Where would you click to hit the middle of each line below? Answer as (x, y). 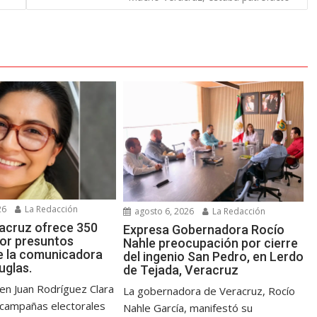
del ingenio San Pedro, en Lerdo (214, 256)
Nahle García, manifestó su (188, 307)
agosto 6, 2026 (163, 211)
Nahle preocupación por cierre (211, 243)
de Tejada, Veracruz (181, 270)
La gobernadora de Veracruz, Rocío (209, 290)
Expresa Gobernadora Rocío (204, 229)
